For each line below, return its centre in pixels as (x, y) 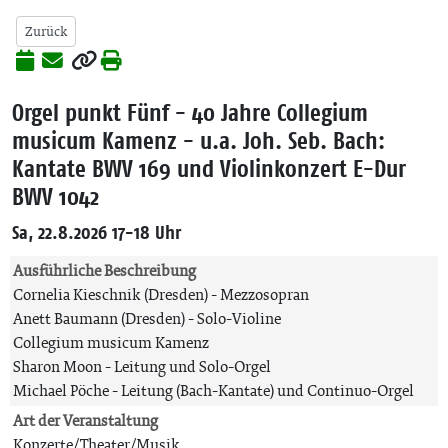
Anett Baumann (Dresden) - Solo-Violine (147, 318)
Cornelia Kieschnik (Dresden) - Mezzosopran (161, 294)
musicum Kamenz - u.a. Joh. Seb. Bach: (198, 140)
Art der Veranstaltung (85, 420)
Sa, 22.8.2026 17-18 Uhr (96, 232)
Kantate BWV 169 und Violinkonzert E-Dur (209, 168)
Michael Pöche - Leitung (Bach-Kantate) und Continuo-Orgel (213, 390)
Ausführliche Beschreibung (104, 270)
